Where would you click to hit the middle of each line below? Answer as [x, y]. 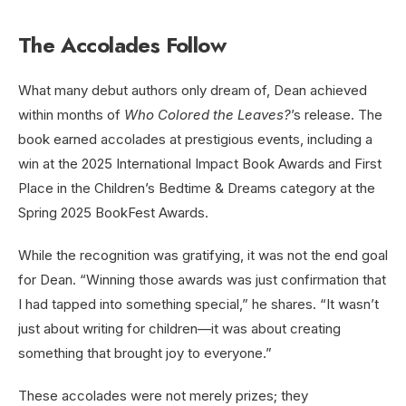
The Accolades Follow [122, 45]
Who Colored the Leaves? [208, 115]
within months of [71, 115]
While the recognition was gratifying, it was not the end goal [203, 256]
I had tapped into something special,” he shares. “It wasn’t [198, 304]
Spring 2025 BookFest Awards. [113, 213]
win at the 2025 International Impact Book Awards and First [200, 164]
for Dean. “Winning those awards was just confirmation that [202, 280]
